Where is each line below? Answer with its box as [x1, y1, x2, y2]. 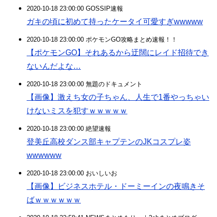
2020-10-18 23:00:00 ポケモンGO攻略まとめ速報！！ [27, 36, 177, 43]
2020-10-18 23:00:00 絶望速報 [27, 125, 111, 132]
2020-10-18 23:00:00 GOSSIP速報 [27, 5, 123, 12]
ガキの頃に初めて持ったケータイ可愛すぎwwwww [27, 17, 203, 26]
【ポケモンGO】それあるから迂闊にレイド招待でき [27, 48, 209, 57]
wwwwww [27, 151, 62, 159]
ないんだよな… [27, 62, 81, 70]
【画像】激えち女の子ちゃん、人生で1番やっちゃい [27, 93, 209, 101]
